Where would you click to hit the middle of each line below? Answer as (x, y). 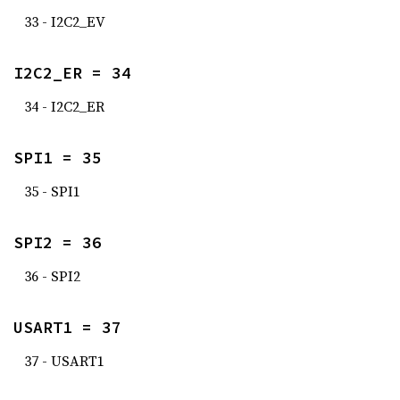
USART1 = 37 (67, 327)
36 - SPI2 (52, 276)
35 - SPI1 (52, 191)
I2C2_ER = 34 (72, 73)
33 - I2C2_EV (65, 21)
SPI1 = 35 (58, 158)
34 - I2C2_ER (64, 106)
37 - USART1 (64, 361)
